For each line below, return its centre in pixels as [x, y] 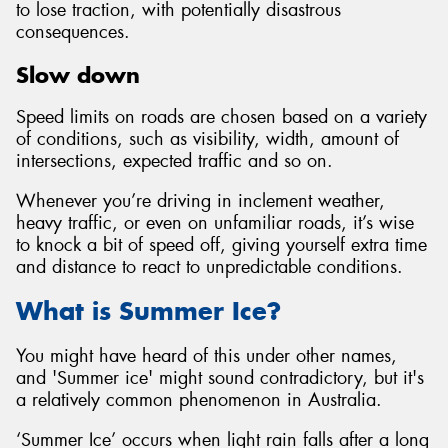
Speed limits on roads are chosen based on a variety [221, 117]
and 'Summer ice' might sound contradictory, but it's [220, 377]
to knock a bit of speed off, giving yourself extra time [221, 244]
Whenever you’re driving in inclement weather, [200, 200]
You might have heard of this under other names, [206, 355]
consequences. [73, 31]
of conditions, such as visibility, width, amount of [207, 139]
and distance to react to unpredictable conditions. [209, 266]
